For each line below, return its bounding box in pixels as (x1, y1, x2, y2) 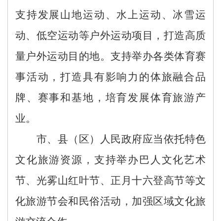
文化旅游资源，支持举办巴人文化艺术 (15, 153, 206, 166)
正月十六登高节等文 (110, 174, 206, 186)
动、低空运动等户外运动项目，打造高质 (15, 29, 206, 41)
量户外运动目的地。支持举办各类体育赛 (15, 50, 206, 62)
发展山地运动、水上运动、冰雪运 (37, 8, 206, 21)
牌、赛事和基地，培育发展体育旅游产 (15, 91, 206, 104)
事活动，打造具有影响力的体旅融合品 (15, 71, 206, 83)
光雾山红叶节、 (36, 174, 111, 186)
